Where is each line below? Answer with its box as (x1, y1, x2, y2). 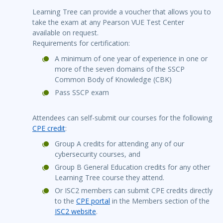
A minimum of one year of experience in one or (55, 54, 208, 64)
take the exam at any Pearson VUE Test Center (32, 17, 184, 27)
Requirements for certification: (32, 38, 130, 48)
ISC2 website (55, 207, 96, 217)
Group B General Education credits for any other (55, 162, 210, 172)
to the (55, 196, 76, 206)
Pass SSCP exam (55, 88, 109, 98)
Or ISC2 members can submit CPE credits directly (55, 186, 213, 196)
